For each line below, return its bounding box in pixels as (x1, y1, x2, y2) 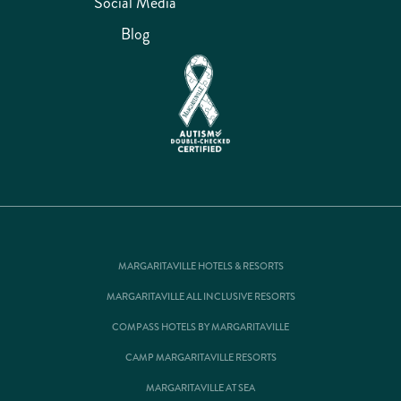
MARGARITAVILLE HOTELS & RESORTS (117, 260, 284, 274)
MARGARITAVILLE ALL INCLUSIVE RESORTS (106, 290, 295, 304)
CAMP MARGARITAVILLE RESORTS (124, 351, 277, 365)
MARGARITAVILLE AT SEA (146, 381, 255, 396)
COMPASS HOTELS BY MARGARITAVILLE (112, 320, 289, 335)
